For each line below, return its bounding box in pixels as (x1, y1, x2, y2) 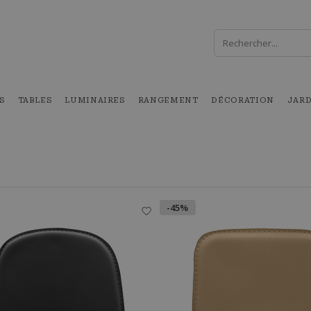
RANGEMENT (137, 96, 199, 105)
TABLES (17, 96, 52, 105)
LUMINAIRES (65, 96, 125, 105)
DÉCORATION (211, 96, 274, 105)
